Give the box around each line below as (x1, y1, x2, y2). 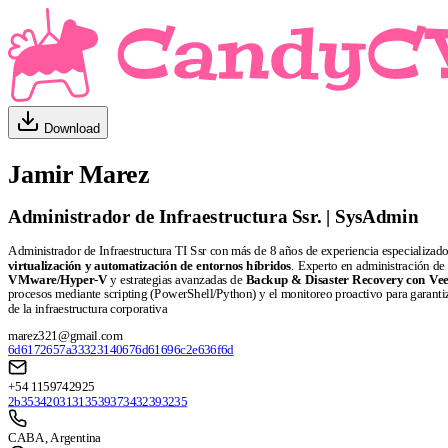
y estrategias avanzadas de (107, 273, 246, 288)
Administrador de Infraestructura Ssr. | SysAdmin (8, 207, 419, 228)
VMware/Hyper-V (8, 273, 108, 288)
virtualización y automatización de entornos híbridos (8, 259, 292, 273)
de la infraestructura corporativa (8, 302, 168, 316)
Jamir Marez (8, 160, 149, 190)
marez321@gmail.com (8, 329, 123, 344)
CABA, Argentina (8, 431, 101, 446)
